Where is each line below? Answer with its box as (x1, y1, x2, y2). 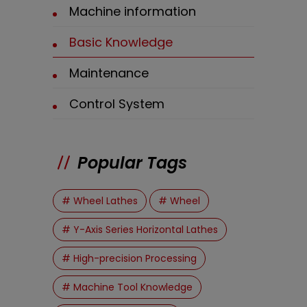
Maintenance (69, 64, 149, 82)
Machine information (69, 2, 197, 20)
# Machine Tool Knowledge (62, 280, 193, 294)
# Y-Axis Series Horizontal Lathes (62, 222, 219, 236)
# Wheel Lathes (62, 193, 138, 208)
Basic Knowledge (69, 33, 173, 51)
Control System (69, 95, 165, 112)
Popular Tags (77, 151, 188, 174)
